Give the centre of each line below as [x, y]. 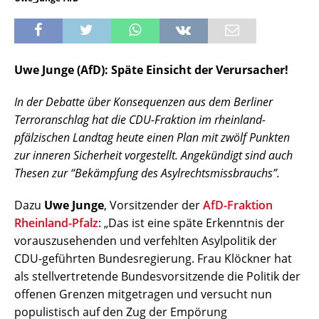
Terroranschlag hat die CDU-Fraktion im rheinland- [140, 120]
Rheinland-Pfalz [56, 223]
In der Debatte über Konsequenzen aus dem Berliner [143, 102]
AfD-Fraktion [238, 205]
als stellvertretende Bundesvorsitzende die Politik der [157, 277]
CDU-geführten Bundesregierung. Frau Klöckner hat [153, 259]
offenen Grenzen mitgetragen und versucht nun [143, 294]
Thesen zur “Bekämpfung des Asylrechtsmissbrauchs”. [147, 173]
